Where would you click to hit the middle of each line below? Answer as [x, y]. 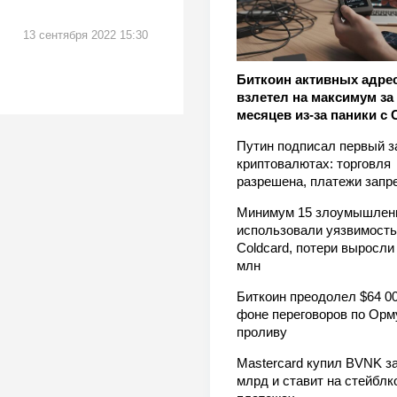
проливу [261, 332]
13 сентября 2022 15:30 [85, 35]
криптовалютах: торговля [313, 164]
